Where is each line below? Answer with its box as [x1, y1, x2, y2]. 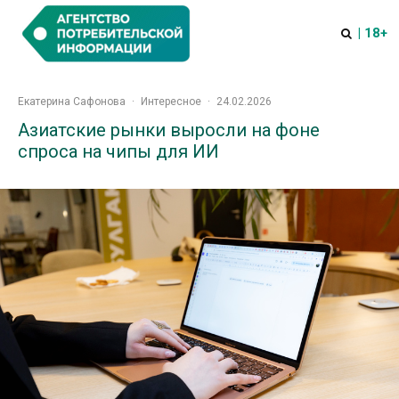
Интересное [141, 95, 201, 108]
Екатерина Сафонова [18, 95, 126, 108]
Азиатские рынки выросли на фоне [18, 119, 320, 141]
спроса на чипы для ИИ [18, 141, 219, 162]
